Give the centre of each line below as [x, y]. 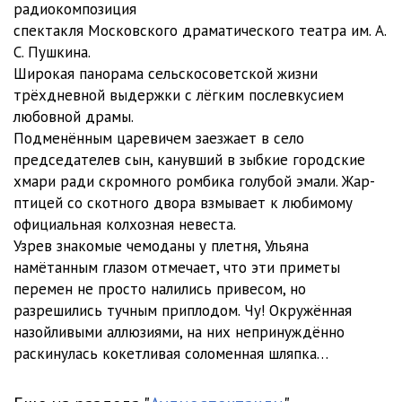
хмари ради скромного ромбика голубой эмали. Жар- [194, 181]
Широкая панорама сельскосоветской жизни [166, 74]
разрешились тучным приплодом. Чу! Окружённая [183, 310]
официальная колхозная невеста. [125, 224]
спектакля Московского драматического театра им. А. [200, 31]
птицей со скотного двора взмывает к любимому [183, 203]
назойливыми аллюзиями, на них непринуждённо [179, 332]
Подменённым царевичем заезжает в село [159, 138]
